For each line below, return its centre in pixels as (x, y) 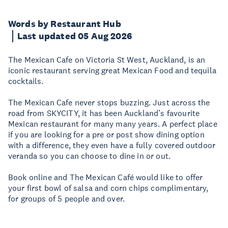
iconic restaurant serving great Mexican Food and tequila (112, 70)
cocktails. (26, 81)
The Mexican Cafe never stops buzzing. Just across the (109, 102)
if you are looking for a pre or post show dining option (106, 134)
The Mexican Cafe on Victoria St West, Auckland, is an (107, 60)
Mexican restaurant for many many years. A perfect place (113, 124)
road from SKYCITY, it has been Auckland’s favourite (104, 113)
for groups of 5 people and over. (67, 198)
